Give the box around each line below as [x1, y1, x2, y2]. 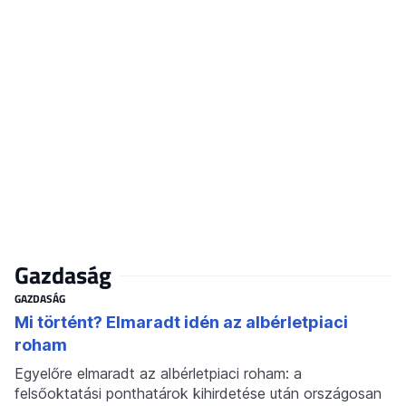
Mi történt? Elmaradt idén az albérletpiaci [14, 312, 348, 332]
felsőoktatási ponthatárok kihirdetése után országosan [14, 383, 382, 402]
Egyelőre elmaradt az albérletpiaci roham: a [14, 363, 302, 382]
